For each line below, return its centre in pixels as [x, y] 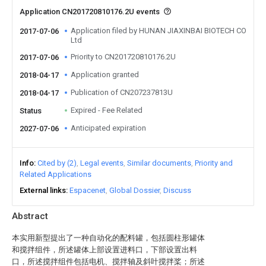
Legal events [102, 163]
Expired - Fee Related [107, 110]
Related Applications [56, 174]
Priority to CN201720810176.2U [123, 57]
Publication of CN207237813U [122, 92]
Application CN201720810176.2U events [91, 12]
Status [31, 111]
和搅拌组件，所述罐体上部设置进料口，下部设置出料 [104, 250]
